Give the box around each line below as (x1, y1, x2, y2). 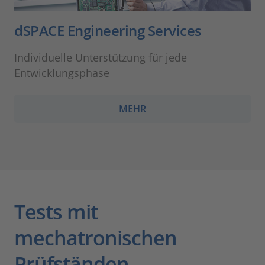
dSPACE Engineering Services (14, 20, 202, 40)
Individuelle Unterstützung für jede (14, 50, 187, 64)
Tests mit (14, 198, 98, 225)
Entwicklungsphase (14, 65, 109, 80)
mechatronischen (14, 224, 177, 251)
